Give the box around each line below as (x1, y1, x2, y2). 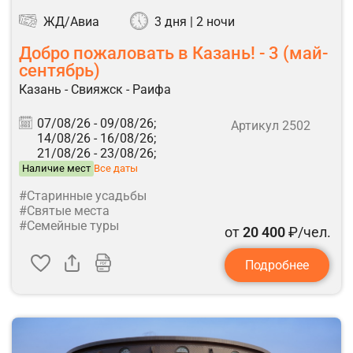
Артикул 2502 (231, 117, 310, 133)
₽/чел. (285, 223, 331, 240)
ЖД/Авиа (43, 13, 99, 29)
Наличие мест (22, 162, 91, 174)
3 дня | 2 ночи (154, 13, 235, 29)
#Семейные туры (19, 217, 119, 233)
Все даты (94, 162, 138, 174)
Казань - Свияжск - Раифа (19, 81, 171, 97)
